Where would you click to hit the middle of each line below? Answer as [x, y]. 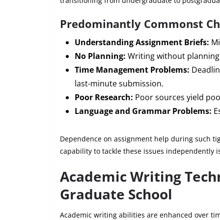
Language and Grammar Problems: [143, 111]
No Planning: [100, 56]
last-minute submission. [119, 83]
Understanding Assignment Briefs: [142, 42]
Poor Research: [104, 97]
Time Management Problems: [132, 69]
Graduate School [116, 194]
